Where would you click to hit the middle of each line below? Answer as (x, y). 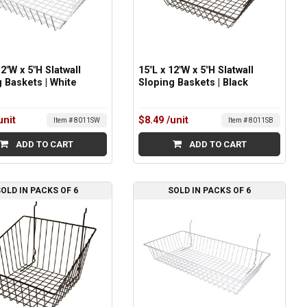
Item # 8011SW (77, 121)
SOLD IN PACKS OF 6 (210, 190)
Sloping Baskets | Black (194, 83)
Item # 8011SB (250, 121)
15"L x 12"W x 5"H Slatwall (196, 71)
